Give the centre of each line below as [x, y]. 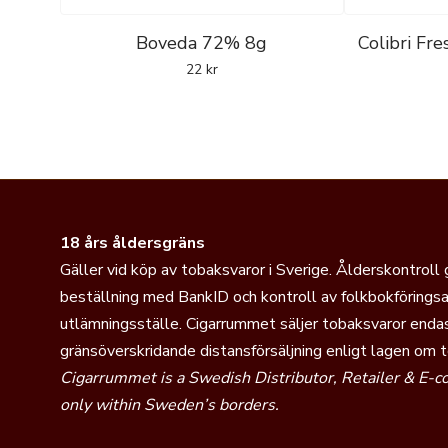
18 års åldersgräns [132, 242]
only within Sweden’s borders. [169, 404]
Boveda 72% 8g [202, 42]
